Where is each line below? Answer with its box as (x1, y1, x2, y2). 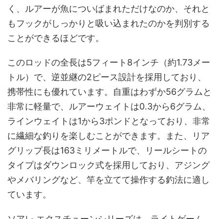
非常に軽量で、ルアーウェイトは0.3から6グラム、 (7, 101, 211, 111)
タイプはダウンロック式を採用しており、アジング (7, 159, 210, 170)
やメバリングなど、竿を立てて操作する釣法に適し (7, 174, 210, 185)
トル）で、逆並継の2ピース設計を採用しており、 (7, 71, 206, 82)
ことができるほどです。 (7, 32, 104, 43)
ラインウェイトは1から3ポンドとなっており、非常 (7, 115, 210, 126)
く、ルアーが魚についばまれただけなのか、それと (7, 3, 210, 14)
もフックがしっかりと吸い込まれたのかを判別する (7, 18, 210, 28)
